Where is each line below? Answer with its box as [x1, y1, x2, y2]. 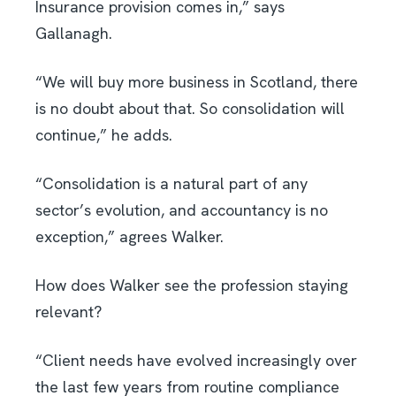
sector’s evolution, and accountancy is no [35, 199, 328, 220]
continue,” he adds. [35, 124, 172, 145]
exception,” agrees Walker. [35, 225, 224, 247]
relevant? [35, 301, 102, 322]
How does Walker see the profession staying [35, 274, 348, 295]
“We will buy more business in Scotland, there [35, 71, 358, 92]
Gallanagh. [35, 22, 112, 43]
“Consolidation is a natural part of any [35, 172, 308, 194]
